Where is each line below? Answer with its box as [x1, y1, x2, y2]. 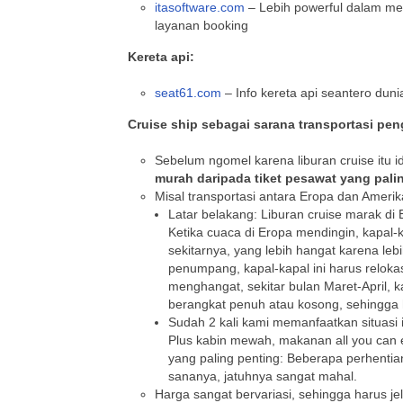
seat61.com [155, 85, 221, 100]
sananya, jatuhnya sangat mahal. [168, 369, 357, 383]
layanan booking [155, 18, 248, 32]
